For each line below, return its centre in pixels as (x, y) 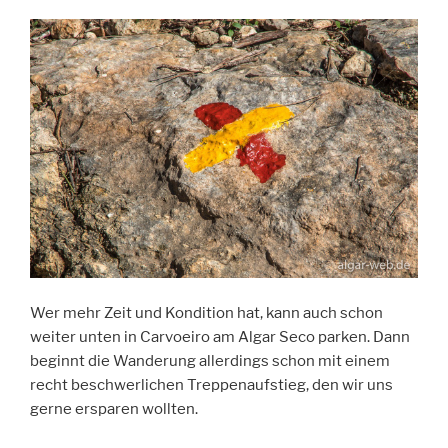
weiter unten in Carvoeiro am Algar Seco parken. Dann (220, 336)
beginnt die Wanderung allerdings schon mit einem (210, 360)
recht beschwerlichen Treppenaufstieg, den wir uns (211, 384)
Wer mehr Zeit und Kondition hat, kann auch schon (206, 312)
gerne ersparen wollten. (114, 408)
